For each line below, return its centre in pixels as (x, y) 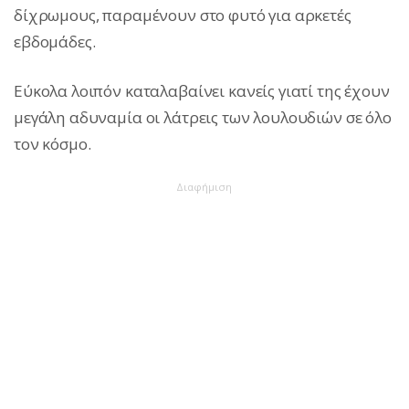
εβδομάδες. (55, 42)
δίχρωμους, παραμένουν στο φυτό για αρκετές (183, 16)
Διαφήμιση (204, 187)
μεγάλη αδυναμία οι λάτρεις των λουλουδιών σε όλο (203, 118)
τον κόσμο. (52, 144)
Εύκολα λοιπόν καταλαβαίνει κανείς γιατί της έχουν (202, 91)
